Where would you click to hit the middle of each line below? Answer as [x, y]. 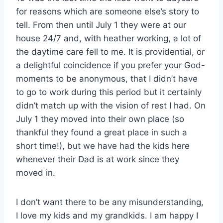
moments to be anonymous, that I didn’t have [107, 78]
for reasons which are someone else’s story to [108, 11]
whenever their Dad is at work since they [98, 159]
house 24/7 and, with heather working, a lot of [109, 38]
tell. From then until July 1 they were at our [101, 25]
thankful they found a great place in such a [102, 132]
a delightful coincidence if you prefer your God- [111, 65]
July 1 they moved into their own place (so [100, 119]
